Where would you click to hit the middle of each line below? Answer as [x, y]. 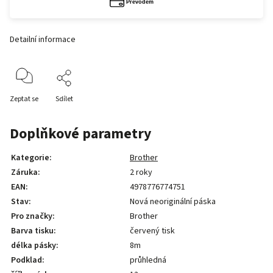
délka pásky [34, 246]
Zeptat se [24, 99]
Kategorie [30, 158]
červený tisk [152, 231]
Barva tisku [32, 231]
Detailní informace [43, 40]
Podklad [27, 260]
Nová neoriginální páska [173, 202]
